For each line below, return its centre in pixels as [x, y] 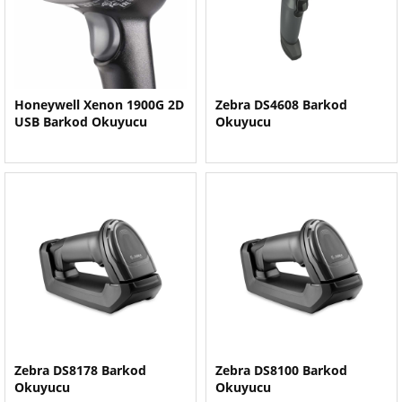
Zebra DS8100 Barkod [281, 370]
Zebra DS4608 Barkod [281, 105]
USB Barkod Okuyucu [81, 122]
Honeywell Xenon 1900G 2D [99, 105]
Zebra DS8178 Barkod [80, 370]
